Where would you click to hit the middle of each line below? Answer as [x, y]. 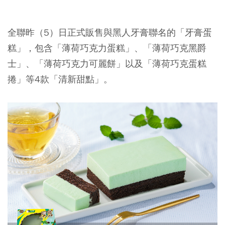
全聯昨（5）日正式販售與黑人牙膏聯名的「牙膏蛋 [110, 32]
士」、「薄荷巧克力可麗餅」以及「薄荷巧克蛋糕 [107, 63]
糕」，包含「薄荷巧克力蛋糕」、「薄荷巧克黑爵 [107, 48]
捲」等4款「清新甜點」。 [60, 79]
